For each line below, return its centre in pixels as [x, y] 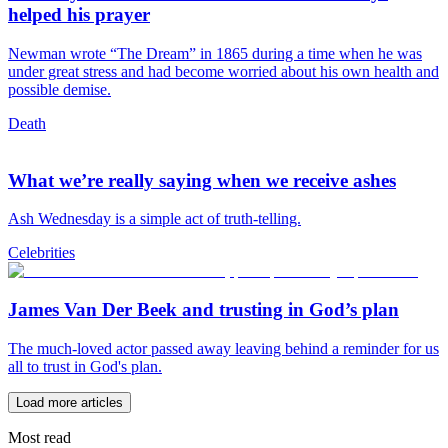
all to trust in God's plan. [85, 366]
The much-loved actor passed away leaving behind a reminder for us [223, 348]
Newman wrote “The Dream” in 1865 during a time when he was [215, 53]
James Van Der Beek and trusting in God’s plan [203, 309]
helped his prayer [79, 15]
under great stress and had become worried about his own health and [223, 71]
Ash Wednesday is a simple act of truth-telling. [154, 219]
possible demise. [59, 89]
